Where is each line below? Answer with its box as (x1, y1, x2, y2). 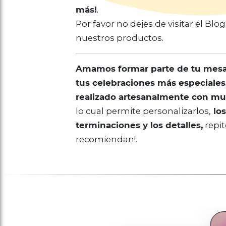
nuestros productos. (76, 33, 163, 43)
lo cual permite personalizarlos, (76, 106, 211, 116)
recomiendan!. (76, 134, 137, 144)
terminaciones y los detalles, (76, 120, 203, 130)
